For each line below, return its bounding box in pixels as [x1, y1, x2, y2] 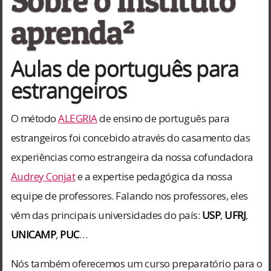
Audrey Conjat [10, 169, 76, 183]
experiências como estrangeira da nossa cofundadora [10, 149, 253, 164]
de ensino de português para [97, 111, 230, 125]
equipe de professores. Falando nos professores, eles [10, 188, 248, 203]
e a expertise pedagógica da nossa [75, 169, 233, 183]
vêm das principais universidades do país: [10, 207, 202, 222]
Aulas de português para [10, 53, 239, 83]
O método [10, 111, 59, 125]
